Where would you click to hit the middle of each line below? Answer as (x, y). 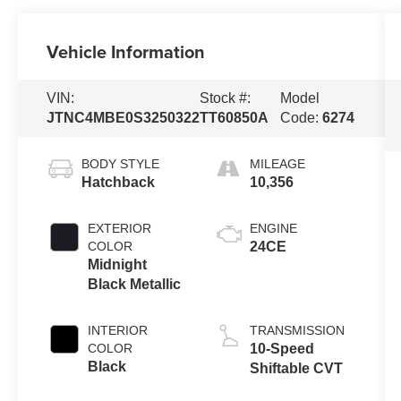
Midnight (118, 264)
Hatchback (119, 182)
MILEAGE (277, 163)
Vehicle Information (126, 52)
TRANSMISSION (297, 330)
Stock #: (226, 98)
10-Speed (282, 348)
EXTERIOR (120, 228)
